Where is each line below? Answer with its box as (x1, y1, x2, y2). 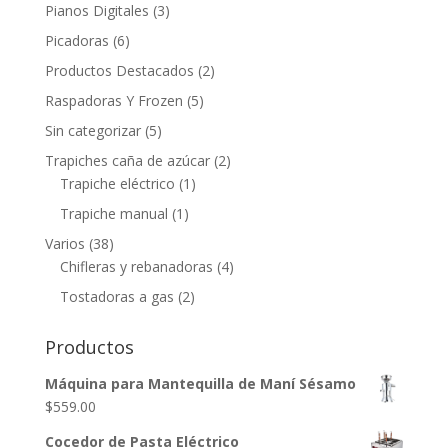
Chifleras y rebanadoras (59, 256, 213, 276)
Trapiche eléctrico (59, 173, 175, 193)
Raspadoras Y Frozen (44, 90, 183, 110)
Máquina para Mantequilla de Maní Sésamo (44, 373, 356, 393)
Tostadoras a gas (59, 286, 174, 306)
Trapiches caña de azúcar (44, 150, 210, 170)
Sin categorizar (44, 120, 141, 140)
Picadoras (44, 30, 109, 50)
